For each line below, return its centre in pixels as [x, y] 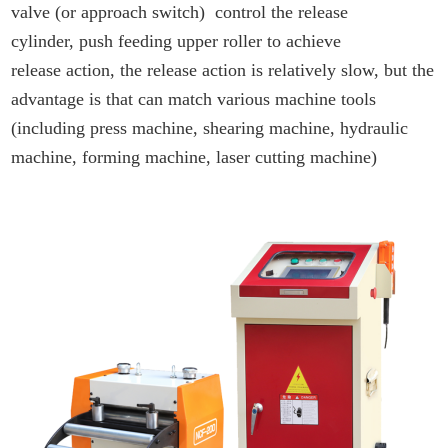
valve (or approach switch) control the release [180, 12]
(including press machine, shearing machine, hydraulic [210, 128]
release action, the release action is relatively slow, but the [223, 70]
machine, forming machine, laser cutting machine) [194, 157]
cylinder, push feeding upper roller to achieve [176, 41]
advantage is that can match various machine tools [194, 99]
